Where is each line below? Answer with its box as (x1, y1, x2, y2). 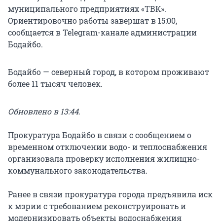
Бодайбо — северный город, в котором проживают (8, 66, 209, 77)
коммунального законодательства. (8, 165, 147, 176)
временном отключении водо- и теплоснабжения (8, 141, 207, 152)
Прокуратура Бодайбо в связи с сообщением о (8, 129, 191, 140)
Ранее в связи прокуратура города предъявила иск (8, 188, 213, 199)
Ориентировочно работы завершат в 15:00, (8, 15, 177, 26)
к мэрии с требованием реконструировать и (8, 200, 186, 211)
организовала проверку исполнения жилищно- (8, 153, 200, 164)
